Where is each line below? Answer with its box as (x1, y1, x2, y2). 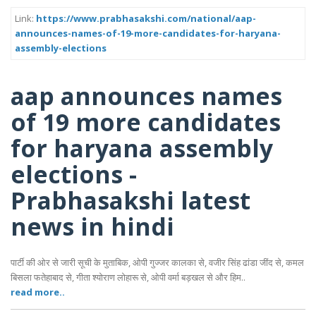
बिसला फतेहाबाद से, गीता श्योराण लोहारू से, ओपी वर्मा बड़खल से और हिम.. (11, 271, 245, 284)
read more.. (11, 286, 65, 299)
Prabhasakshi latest (11, 183, 250, 217)
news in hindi (11, 209, 174, 243)
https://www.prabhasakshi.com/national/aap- (36, 12, 256, 25)
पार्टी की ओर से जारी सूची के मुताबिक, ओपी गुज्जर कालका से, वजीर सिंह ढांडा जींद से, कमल (11, 256, 304, 269)
